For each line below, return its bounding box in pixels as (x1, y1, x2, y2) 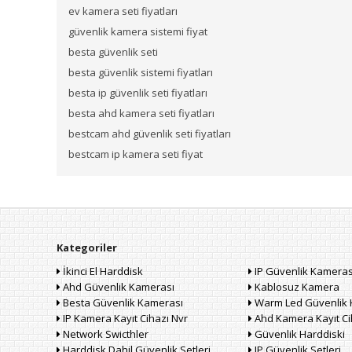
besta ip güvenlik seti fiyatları (68, 86, 207, 100)
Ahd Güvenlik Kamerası (60, 280, 174, 294)
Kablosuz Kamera (252, 280, 339, 294)
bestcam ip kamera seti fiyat (68, 147, 203, 161)
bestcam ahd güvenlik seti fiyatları (68, 126, 231, 141)
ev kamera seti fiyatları (68, 4, 178, 18)
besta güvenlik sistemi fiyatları (68, 65, 213, 79)
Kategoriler (57, 240, 117, 255)
